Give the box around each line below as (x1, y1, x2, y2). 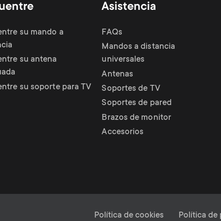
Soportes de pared (102, 98, 172, 108)
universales (102, 55, 145, 65)
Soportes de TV (102, 84, 160, 94)
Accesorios (102, 127, 144, 137)
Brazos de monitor (102, 113, 172, 123)
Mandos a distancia (102, 42, 176, 52)
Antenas (102, 70, 134, 79)
